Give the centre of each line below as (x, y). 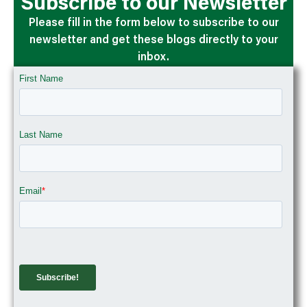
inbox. (153, 58)
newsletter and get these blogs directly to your (153, 41)
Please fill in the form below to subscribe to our (153, 24)
